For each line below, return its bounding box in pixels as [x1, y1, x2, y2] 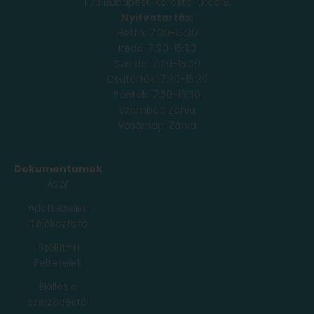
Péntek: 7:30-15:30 [114, 87, 200, 102]
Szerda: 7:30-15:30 [114, 56, 200, 71]
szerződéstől [27, 294, 89, 309]
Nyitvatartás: [121, 10, 193, 25]
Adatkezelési [27, 200, 89, 215]
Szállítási [37, 240, 79, 254]
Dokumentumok [14, 161, 102, 176]
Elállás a [39, 279, 77, 294]
